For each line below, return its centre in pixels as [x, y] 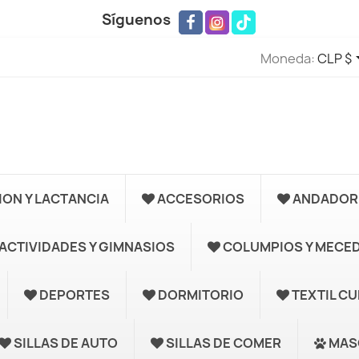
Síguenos [136, 20]
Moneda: [287, 58]
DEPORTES [75, 295]
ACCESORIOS [201, 199]
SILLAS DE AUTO [66, 343]
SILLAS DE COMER [224, 343]
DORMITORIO [201, 295]
